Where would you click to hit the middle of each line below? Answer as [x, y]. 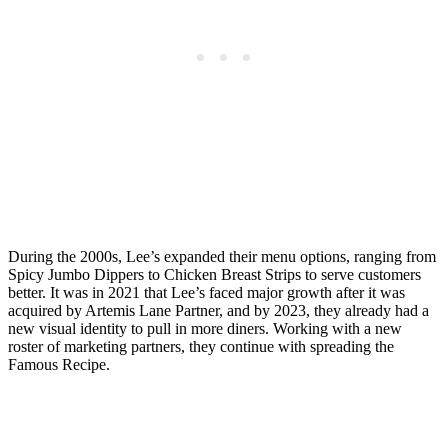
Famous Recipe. [59, 365]
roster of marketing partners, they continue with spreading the [201, 347]
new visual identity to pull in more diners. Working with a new [205, 329]
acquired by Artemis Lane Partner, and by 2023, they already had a [218, 311]
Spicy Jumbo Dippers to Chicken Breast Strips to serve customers [214, 275]
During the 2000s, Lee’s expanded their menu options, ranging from [222, 257]
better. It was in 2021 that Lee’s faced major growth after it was [206, 293]
